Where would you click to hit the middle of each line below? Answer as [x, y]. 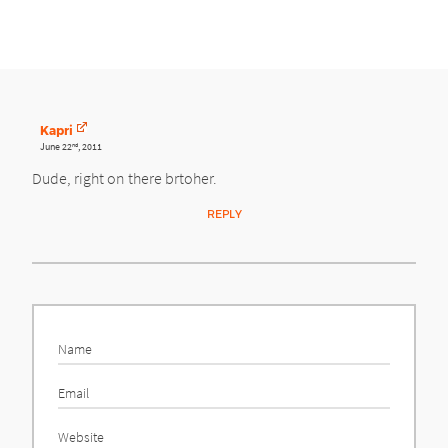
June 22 [56, 147]
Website [81, 433]
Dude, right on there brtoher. [124, 178]
